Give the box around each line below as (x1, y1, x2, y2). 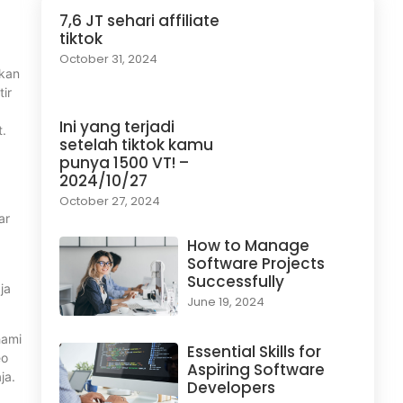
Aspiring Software (186, 358, 325, 381)
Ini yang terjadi (59, 116, 175, 139)
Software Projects (186, 253, 325, 275)
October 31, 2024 (59, 50, 157, 68)
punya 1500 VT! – (59, 152, 189, 175)
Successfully (186, 271, 284, 293)
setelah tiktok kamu (59, 134, 213, 157)
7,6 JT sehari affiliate (59, 10, 219, 32)
